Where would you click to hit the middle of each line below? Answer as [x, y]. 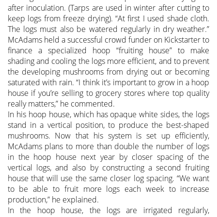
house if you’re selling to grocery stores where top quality [108, 93]
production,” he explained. [53, 200]
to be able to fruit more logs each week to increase [108, 189]
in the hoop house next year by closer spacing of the [108, 157]
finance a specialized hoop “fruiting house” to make [108, 51]
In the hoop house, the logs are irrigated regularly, [108, 210]
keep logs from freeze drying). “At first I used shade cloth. [108, 19]
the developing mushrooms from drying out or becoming [108, 72]
